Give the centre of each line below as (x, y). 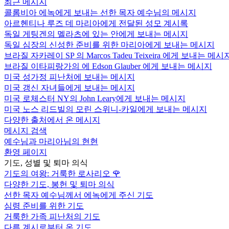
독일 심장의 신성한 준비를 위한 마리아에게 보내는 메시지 (109, 44)
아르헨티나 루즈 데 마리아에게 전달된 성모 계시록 (96, 23)
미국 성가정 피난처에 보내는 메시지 (70, 77)
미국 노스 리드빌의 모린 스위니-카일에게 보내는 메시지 (106, 109)
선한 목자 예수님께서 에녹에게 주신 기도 (79, 195)
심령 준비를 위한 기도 (44, 205)
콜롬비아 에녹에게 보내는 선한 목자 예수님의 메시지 (100, 12)
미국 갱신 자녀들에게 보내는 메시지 (70, 87)
